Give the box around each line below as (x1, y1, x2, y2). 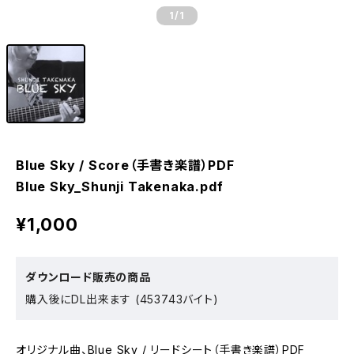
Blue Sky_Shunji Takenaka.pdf (16, 179, 224, 194)
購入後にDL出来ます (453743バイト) (25, 292, 219, 306)
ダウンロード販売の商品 (25, 270, 151, 284)
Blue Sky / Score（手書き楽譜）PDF (16, 157, 235, 173)
